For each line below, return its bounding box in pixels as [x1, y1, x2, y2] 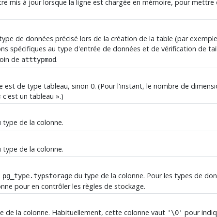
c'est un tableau [3, 92, 54, 101]
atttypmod [21, 56, 57, 64]
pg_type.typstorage [2, 172, 73, 180]
